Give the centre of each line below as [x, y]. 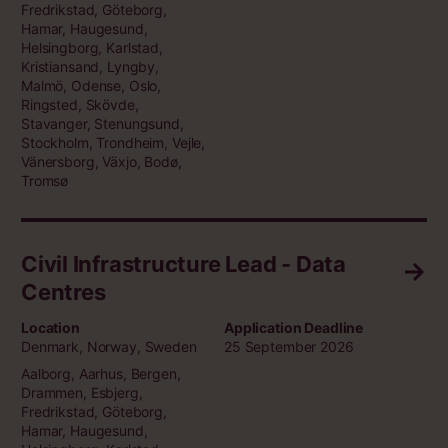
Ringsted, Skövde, [80, 105]
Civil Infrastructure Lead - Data [183, 264]
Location [50, 328]
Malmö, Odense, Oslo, [91, 86]
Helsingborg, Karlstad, [92, 48]
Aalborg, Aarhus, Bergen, [101, 374]
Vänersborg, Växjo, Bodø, [101, 162]
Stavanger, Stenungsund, [102, 124]
